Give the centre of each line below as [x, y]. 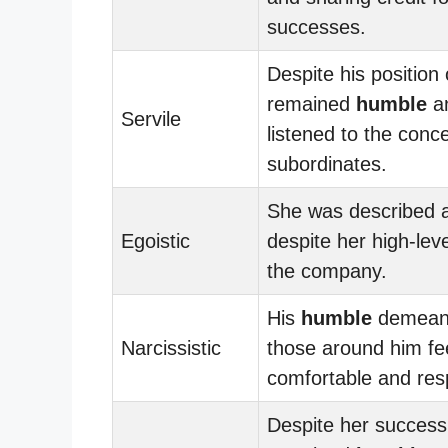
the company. [327, 270]
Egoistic [155, 240]
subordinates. [327, 163]
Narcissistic [171, 347]
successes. [316, 26]
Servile [151, 118]
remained [311, 103]
